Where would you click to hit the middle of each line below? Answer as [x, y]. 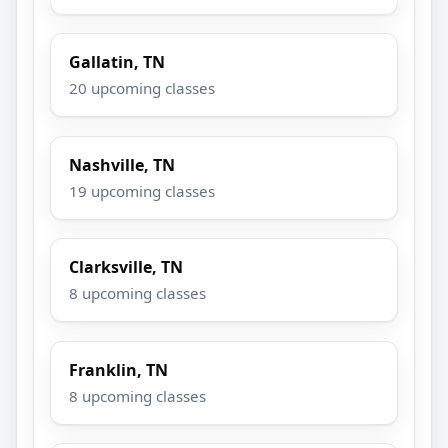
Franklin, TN [119, 369]
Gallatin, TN [117, 62]
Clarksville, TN [126, 267]
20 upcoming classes [142, 88]
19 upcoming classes [142, 190]
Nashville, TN [122, 164]
